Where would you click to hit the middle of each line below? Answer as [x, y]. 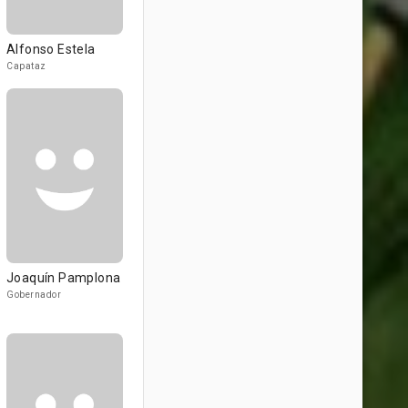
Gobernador [34, 295]
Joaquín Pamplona [64, 278]
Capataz [26, 66]
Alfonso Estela [51, 49]
